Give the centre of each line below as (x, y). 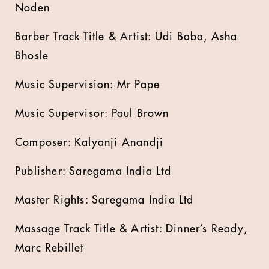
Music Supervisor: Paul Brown (92, 113)
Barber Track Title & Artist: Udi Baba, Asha (126, 37)
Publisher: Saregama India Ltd (93, 171)
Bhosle (32, 56)
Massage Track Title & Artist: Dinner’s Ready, (131, 229)
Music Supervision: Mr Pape (88, 85)
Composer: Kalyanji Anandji (89, 142)
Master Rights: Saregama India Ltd (104, 200)
